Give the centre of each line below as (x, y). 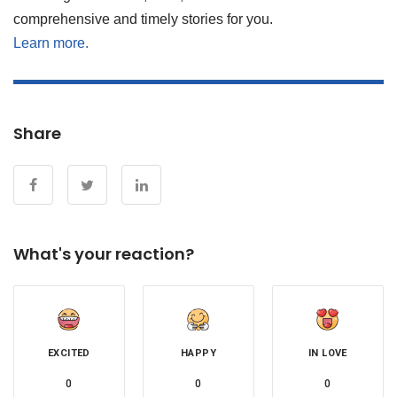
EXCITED (69, 353)
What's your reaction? (104, 253)
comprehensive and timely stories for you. (143, 19)
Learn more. (51, 43)
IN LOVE (328, 353)
